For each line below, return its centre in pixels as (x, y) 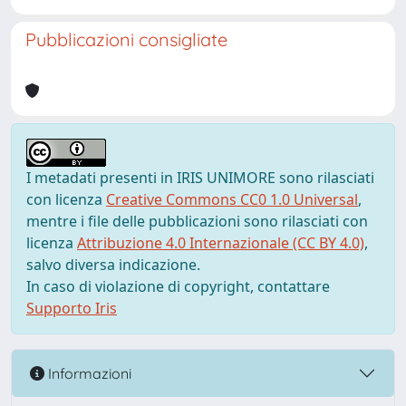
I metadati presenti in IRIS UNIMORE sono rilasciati (200, 178)
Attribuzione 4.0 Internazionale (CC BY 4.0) (221, 243)
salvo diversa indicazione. (113, 265)
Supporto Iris (72, 308)
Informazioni (88, 373)
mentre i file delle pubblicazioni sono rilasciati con (197, 221)
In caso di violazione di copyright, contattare (178, 286)
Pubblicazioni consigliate (126, 39)
